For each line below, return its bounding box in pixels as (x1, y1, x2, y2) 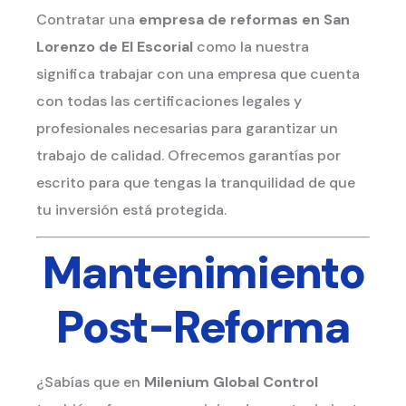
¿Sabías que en (36, 372, 144, 392)
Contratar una (36, 10, 139, 29)
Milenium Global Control (144, 372, 318, 392)
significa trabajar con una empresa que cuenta (36, 64, 360, 83)
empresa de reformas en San (139, 10, 350, 29)
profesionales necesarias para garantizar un (36, 119, 338, 138)
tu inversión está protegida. (36, 200, 227, 219)
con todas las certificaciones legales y (36, 92, 302, 111)
